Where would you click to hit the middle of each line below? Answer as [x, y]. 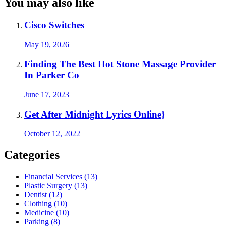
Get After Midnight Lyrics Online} [95, 114]
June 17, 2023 [47, 95]
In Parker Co [52, 75]
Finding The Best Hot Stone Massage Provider [120, 64]
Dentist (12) [43, 195]
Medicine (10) [47, 213]
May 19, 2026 [47, 44]
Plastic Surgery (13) [56, 186]
